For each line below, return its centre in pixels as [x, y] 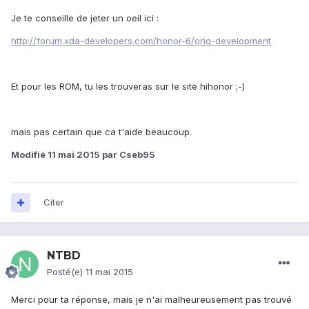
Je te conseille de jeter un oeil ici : [85, 18]
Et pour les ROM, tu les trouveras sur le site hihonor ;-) [128, 87]
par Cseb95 [128, 155]
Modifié [29, 155]
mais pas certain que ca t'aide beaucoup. [101, 132]
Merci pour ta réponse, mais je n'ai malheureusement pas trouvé [151, 300]
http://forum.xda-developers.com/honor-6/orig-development [141, 41]
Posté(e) [66, 272]
